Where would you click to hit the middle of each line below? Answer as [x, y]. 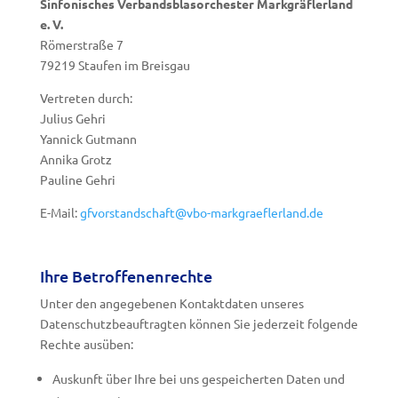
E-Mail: [60, 212]
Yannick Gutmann [88, 139]
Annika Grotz [76, 159]
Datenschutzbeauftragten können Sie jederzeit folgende [199, 323]
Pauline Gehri [77, 179]
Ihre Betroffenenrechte [126, 276]
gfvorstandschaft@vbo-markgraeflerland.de [201, 212]
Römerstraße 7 [81, 44]
